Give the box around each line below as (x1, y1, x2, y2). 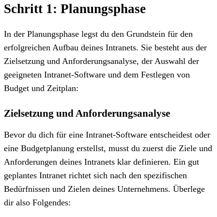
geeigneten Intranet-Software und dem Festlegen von (4, 69, 190, 79)
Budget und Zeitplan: (4, 83, 78, 93)
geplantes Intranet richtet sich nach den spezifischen (4, 170, 187, 180)
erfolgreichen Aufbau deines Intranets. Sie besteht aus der (4, 42, 207, 52)
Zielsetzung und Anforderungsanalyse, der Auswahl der (4, 56, 199, 66)
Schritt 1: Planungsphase (4, 1, 146, 16)
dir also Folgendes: (4, 197, 71, 207)
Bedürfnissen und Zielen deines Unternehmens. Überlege (4, 184, 205, 194)
